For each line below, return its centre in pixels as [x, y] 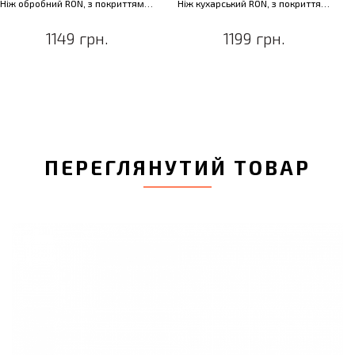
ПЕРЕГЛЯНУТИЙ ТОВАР [177, 168]
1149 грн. [77, 38]
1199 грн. [254, 38]
